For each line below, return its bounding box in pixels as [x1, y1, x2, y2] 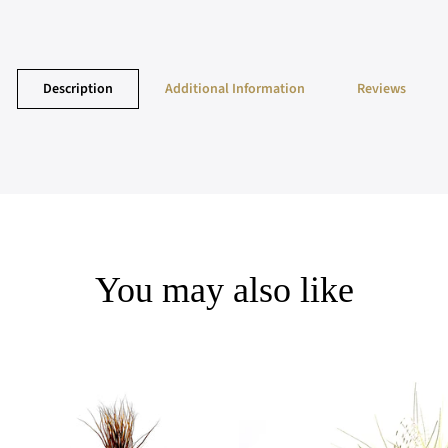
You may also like [94, 270, 354, 310]
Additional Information [165, 79, 305, 99]
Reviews [357, 79, 406, 99]
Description [43, 79, 113, 99]
